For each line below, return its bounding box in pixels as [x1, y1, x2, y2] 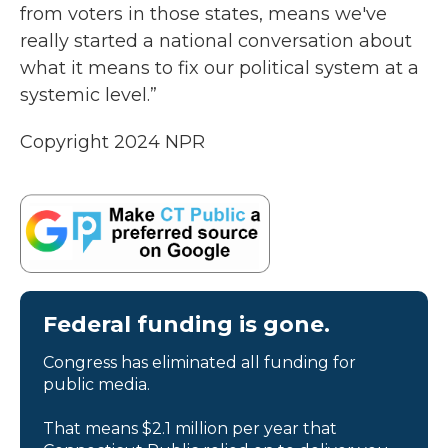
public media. [43, 374, 150, 394]
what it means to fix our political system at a [20, 57, 419, 79]
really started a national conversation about [20, 30, 412, 52]
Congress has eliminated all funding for [43, 352, 356, 372]
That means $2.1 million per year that [43, 418, 337, 438]
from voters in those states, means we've [20, 3, 387, 25]
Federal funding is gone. [43, 310, 330, 338]
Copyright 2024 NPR [20, 131, 205, 153]
